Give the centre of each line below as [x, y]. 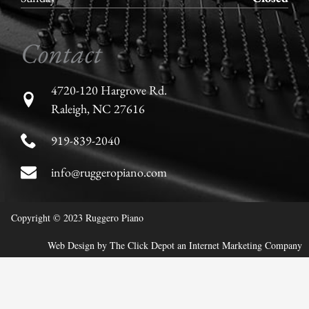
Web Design [71, 246]
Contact [61, 53]
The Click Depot [142, 246]
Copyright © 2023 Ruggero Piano [77, 218]
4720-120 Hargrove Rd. [109, 90]
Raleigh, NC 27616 [98, 109]
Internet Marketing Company [246, 246]
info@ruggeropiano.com [109, 172]
